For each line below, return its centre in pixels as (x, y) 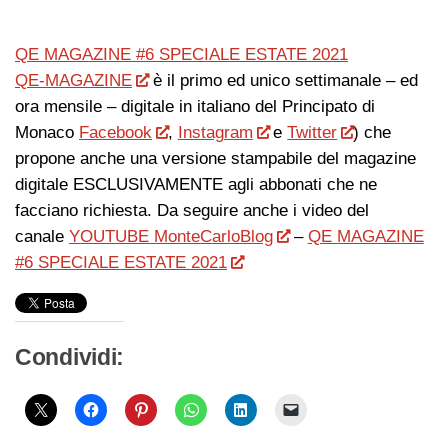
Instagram (215, 132)
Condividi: (69, 358)
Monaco (47, 132)
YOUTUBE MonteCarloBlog (171, 236)
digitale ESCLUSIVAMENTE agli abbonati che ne (196, 184)
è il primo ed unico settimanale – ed (282, 80)
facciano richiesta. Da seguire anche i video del (192, 210)
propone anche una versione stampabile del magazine (215, 158)
